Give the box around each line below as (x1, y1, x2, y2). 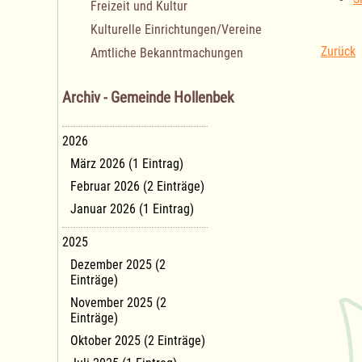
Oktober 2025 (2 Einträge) (70, 332, 205, 348)
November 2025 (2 (70, 294, 166, 310)
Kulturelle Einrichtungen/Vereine (90, 22, 262, 38)
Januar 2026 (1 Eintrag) (70, 200, 194, 217)
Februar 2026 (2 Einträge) (70, 178, 204, 194)
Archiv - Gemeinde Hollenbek (62, 89, 234, 107)
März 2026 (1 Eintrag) (70, 155, 183, 171)
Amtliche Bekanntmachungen (90, 45, 243, 61)
